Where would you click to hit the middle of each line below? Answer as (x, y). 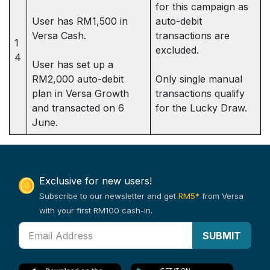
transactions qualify (200, 93)
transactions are (193, 36)
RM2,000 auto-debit (78, 79)
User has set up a (73, 64)
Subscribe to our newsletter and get (109, 196)
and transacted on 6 (78, 108)
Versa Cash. (59, 36)
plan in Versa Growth (80, 93)
